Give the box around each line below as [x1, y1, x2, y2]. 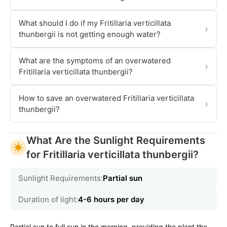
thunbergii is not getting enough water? [19, 29, 161, 39]
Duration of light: [18, 194, 78, 204]
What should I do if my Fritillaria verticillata [19, 18, 171, 28]
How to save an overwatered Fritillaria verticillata [19, 93, 194, 103]
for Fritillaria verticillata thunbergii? [26, 148, 199, 161]
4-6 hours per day [78, 194, 144, 204]
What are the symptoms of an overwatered [19, 55, 171, 65]
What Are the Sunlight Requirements [26, 134, 205, 146]
